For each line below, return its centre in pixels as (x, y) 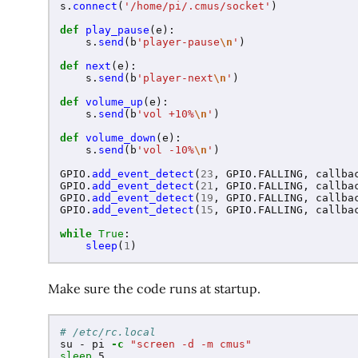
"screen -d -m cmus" (191, 344)
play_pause (117, 30)
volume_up (114, 102)
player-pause (181, 42)
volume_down (121, 138)
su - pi (86, 344)
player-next (178, 78)
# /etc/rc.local (108, 332)
